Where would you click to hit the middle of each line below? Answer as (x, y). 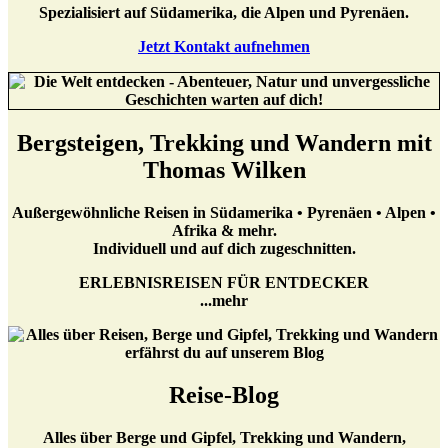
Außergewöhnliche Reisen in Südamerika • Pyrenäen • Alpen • (224, 212)
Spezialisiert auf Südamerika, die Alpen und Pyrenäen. (224, 12)
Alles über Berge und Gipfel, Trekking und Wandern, (224, 437)
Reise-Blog (224, 394)
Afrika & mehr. (224, 230)
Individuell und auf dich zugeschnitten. (224, 248)
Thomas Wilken (224, 169)
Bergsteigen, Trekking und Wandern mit (224, 142)
